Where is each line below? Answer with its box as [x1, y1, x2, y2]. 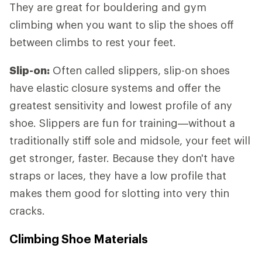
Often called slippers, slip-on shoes [50, 64, 230, 77]
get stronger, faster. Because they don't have [9, 151, 235, 165]
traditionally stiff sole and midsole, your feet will [9, 134, 250, 147]
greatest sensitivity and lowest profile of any [9, 99, 232, 112]
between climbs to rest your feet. [9, 36, 176, 49]
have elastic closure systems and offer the [9, 81, 220, 95]
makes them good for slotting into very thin [9, 187, 229, 200]
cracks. [9, 204, 45, 218]
